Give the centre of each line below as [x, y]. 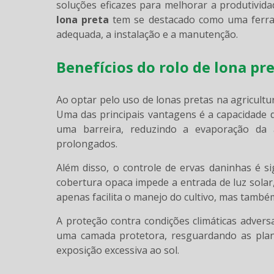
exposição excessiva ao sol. [118, 250]
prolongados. [87, 143]
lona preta [83, 19]
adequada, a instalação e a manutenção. [147, 34]
